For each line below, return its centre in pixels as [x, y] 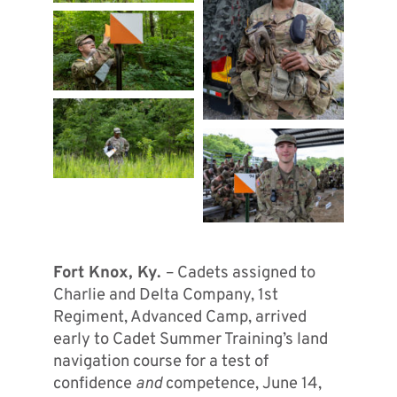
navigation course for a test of [160, 362]
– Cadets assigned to [240, 274]
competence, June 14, [241, 385]
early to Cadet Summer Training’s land [190, 340]
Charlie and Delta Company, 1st [165, 296]
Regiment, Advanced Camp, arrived [179, 318]
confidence [94, 385]
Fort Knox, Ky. [109, 274]
